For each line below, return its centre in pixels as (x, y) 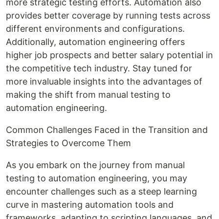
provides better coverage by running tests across (108, 16)
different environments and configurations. (95, 29)
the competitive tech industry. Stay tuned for (99, 68)
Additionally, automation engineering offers (95, 42)
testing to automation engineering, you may (97, 178)
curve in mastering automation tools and (90, 205)
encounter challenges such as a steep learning (101, 192)
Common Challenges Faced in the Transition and (107, 130)
